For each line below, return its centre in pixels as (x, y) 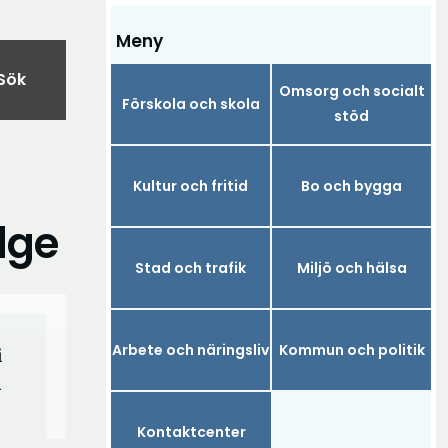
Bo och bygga (351, 185)
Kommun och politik (351, 349)
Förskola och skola (190, 103)
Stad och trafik (190, 267)
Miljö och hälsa (351, 267)
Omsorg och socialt (351, 91)
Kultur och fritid (190, 185)
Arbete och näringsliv (190, 349)
